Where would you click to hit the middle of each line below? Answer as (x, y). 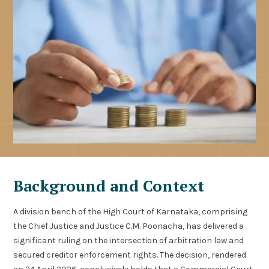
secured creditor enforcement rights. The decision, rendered (130, 255)
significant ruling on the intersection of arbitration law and (129, 241)
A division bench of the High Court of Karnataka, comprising (131, 212)
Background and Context (109, 186)
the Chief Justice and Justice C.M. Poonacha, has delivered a (129, 226)
